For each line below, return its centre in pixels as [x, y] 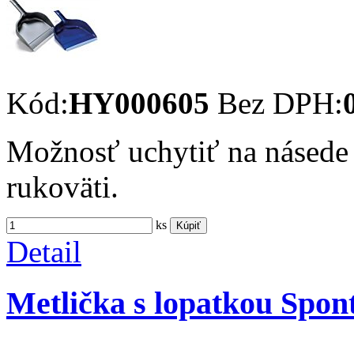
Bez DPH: [280, 104]
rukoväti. [62, 187]
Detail [44, 252]
